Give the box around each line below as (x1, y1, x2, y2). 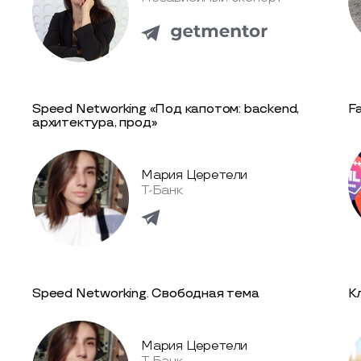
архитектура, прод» (32, 114, 157, 131)
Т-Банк (141, 183, 183, 199)
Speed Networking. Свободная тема (32, 285, 259, 301)
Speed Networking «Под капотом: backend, (32, 101, 300, 117)
